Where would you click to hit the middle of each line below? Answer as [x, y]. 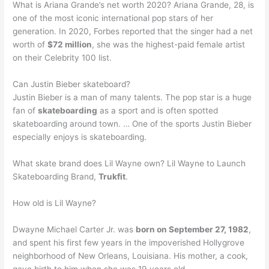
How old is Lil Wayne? [55, 203]
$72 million [70, 45]
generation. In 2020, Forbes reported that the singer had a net [133, 32]
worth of [30, 45]
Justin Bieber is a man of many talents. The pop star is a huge [132, 98]
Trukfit [112, 177]
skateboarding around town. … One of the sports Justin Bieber [132, 124]
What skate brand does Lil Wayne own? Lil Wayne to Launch [129, 164]
